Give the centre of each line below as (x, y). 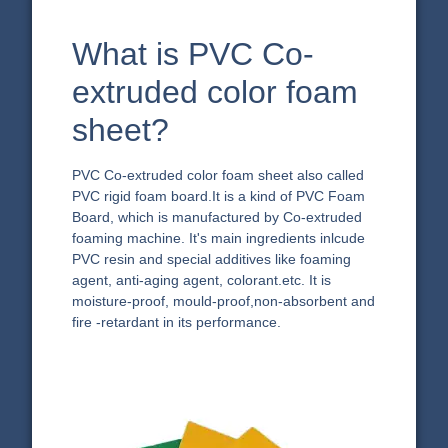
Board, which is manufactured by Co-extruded (217, 216)
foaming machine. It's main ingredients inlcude (219, 237)
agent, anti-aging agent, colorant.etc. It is (202, 279)
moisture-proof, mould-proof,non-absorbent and (224, 300)
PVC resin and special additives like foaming (212, 258)
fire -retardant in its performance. (177, 321)
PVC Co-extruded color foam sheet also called (218, 174)
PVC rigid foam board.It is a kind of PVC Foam (219, 195)
